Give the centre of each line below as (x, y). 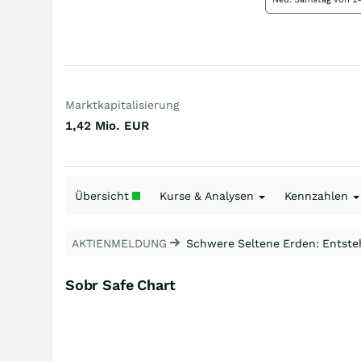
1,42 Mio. (93, 126)
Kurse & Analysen (208, 196)
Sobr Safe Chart (121, 285)
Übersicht (104, 196)
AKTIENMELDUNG (121, 243)
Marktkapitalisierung (122, 105)
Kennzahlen (318, 196)
